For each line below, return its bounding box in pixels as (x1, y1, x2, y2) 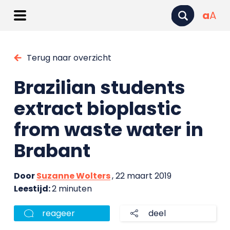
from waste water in (13, 117, 203, 143)
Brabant (13, 138, 90, 164)
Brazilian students (13, 74, 185, 101)
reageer (42, 207, 75, 219)
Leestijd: (13, 183, 52, 195)
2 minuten (51, 183, 92, 195)
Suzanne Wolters (36, 170, 110, 182)
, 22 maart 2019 (111, 170, 171, 182)
